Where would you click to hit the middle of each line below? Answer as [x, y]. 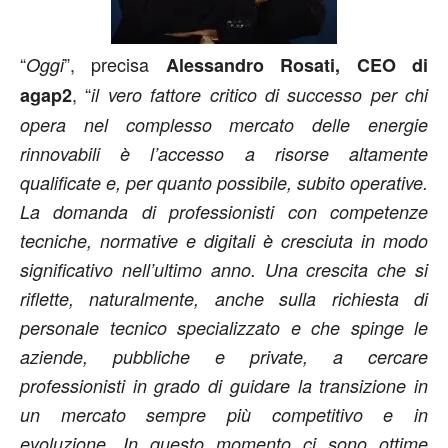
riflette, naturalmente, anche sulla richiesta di [224, 299]
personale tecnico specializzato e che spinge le [224, 328]
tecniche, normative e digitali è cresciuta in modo [224, 241]
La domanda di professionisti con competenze [224, 212]
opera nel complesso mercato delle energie [224, 125]
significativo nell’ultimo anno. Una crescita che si [224, 270]
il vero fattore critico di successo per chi [259, 95]
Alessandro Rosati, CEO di [297, 65]
